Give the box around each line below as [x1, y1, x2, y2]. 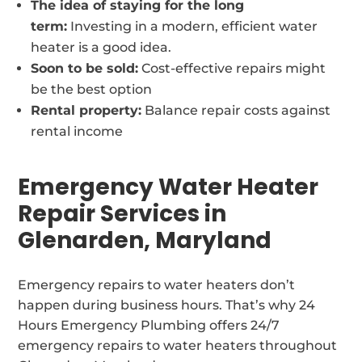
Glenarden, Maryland [18, 224, 272, 256]
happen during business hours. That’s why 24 [18, 297, 316, 313]
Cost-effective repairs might [138, 60, 326, 76]
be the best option [31, 81, 153, 97]
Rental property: [31, 102, 142, 118]
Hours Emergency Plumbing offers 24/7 [18, 317, 280, 333]
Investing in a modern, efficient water [67, 18, 318, 34]
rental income [31, 123, 124, 139]
